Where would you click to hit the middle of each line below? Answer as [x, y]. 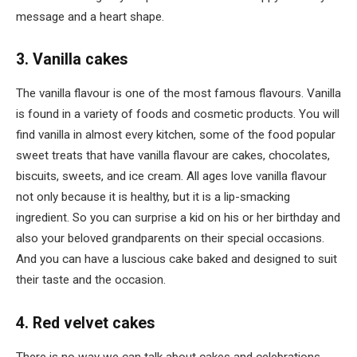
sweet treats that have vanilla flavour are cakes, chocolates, [173, 156]
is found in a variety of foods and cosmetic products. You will [178, 114]
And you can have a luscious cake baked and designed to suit [177, 259]
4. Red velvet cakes [86, 323]
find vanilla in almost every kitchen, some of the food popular [176, 135]
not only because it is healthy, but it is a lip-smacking [153, 197]
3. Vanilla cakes [72, 60]
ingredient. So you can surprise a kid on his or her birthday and [178, 218]
